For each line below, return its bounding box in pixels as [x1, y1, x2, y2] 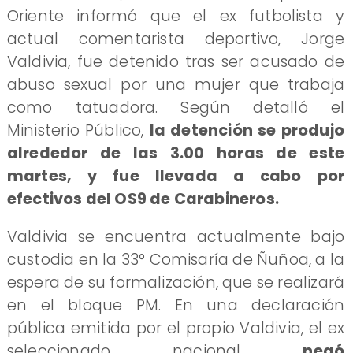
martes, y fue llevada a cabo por [6, 165, 345, 187]
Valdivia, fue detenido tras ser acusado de [6, 50, 345, 72]
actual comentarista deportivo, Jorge [6, 28, 345, 50]
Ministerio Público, [6, 119, 150, 141]
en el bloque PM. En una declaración [6, 294, 345, 316]
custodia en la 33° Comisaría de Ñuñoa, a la [6, 248, 345, 270]
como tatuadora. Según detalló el [6, 96, 345, 118]
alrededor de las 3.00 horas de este [6, 142, 345, 164]
